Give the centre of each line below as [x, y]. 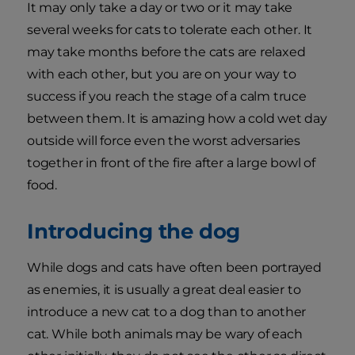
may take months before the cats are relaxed [166, 52]
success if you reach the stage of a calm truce [167, 97]
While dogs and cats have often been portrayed [174, 268]
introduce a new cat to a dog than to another [167, 312]
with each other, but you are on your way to [162, 74]
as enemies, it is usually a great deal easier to [164, 290]
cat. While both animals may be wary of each [165, 334]
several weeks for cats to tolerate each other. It [170, 30]
